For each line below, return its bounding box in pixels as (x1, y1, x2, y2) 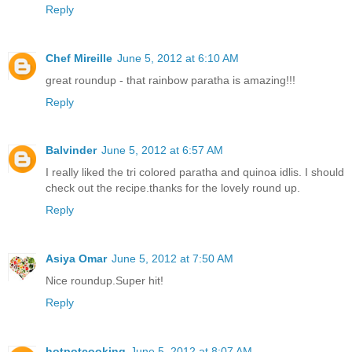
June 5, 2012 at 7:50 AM (112, 252, 233, 266)
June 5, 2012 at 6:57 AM (101, 144, 223, 157)
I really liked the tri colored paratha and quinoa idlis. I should (46, 166, 344, 179)
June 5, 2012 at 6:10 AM (117, 51, 239, 64)
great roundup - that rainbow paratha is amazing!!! (46, 73, 295, 86)
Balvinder (46, 144, 97, 157)
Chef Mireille (46, 51, 112, 64)
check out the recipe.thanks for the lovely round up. (46, 181, 300, 195)
